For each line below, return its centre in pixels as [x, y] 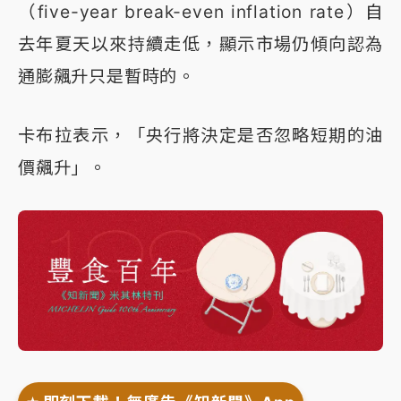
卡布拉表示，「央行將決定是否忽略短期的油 [200, 136]
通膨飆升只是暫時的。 [107, 77]
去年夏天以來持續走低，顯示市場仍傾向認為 [200, 44]
